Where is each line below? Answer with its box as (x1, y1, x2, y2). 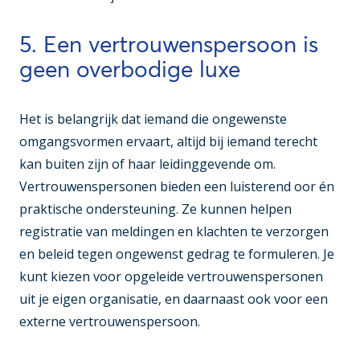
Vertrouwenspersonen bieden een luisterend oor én (19, 178, 334, 196)
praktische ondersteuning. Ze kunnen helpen (19, 200, 292, 219)
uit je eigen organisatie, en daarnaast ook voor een (19, 290, 328, 309)
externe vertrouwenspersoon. (19, 313, 200, 331)
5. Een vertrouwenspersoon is (19, 31, 318, 59)
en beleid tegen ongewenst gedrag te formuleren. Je (19, 245, 334, 264)
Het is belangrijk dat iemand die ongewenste (19, 110, 287, 129)
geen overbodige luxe (19, 55, 240, 84)
